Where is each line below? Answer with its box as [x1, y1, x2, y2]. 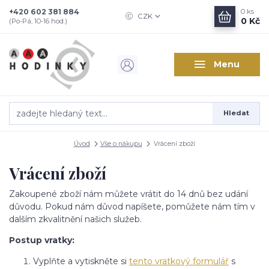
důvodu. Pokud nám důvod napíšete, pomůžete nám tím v [9, 201, 255, 212]
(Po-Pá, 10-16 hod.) [9, 17, 67, 25]
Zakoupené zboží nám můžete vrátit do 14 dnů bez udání [9, 188, 248, 199]
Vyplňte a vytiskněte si [33, 255, 129, 267]
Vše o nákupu [100, 139, 142, 148]
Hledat [223, 109, 249, 118]
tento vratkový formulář [129, 255, 229, 267]
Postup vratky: [9, 234, 74, 246]
